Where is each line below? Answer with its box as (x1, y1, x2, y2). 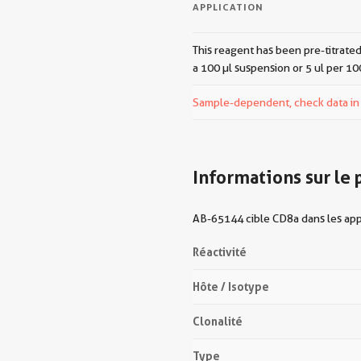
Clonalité (193, 314, 243, 328)
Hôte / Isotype (193, 280, 269, 293)
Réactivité (193, 245, 247, 259)
